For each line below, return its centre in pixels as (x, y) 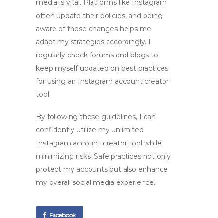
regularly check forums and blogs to (97, 55)
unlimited (127, 130)
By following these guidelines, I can (96, 117)
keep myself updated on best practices (102, 68)
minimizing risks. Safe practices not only (103, 156)
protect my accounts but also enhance (102, 169)
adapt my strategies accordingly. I (93, 42)
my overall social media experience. (96, 182)
